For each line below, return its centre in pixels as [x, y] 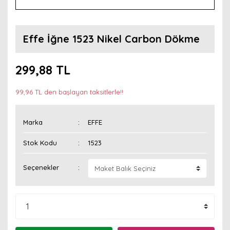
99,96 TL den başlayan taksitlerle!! [69, 92]
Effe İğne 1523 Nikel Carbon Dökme [111, 39]
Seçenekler [41, 168]
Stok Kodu [40, 143]
